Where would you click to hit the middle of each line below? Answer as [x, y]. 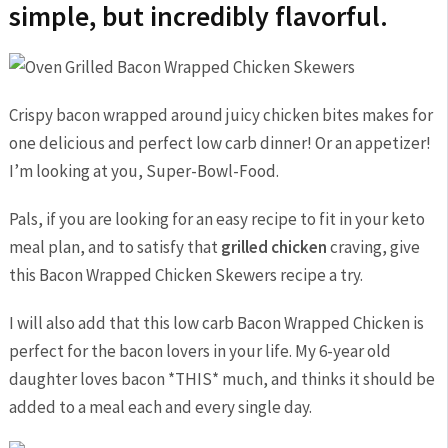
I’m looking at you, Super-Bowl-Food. [143, 171]
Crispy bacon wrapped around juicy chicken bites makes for [220, 115]
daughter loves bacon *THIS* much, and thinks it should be [221, 379]
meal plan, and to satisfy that [114, 247]
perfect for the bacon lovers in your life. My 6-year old [199, 351]
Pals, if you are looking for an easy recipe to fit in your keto [216, 219]
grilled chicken [273, 247]
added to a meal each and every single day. [160, 407]
